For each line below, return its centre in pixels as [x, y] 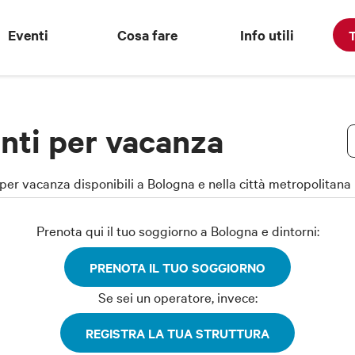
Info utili [267, 35]
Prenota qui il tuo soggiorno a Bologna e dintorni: [177, 231]
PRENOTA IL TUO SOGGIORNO [177, 267]
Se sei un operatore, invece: [177, 296]
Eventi [28, 35]
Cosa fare [148, 35]
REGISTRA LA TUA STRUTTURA [177, 333]
